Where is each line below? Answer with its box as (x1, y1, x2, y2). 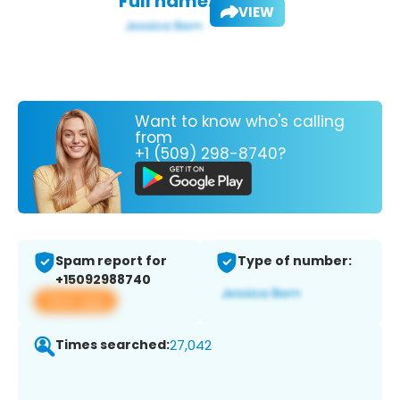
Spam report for (55, 252, 167, 271)
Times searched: (55, 336, 170, 354)
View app (45, 291, 106, 311)
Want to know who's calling (135, 110, 345, 132)
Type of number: (237, 252, 352, 271)
